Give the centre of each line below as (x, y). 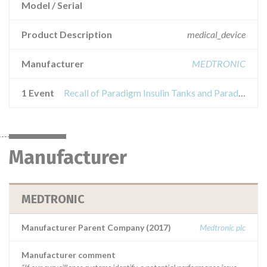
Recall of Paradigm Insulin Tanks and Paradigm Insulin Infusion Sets (242, 93)
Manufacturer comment (69, 255)
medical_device (216, 34)
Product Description (67, 34)
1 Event (38, 93)
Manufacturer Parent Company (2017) (96, 227)
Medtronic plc (223, 227)
